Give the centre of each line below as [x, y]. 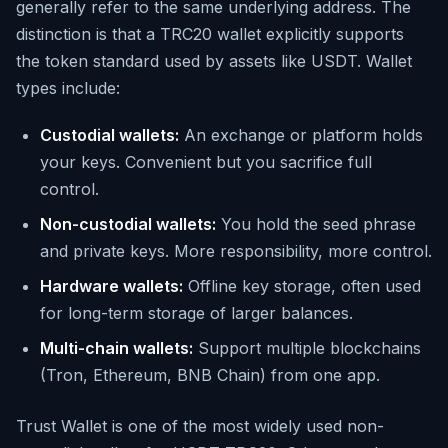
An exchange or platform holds [301, 135]
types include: [68, 88]
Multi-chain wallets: [116, 348]
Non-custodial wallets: [128, 224]
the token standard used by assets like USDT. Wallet [214, 61]
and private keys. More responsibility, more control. [236, 251]
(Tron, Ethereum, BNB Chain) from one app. [210, 375]
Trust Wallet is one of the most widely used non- [200, 426]
